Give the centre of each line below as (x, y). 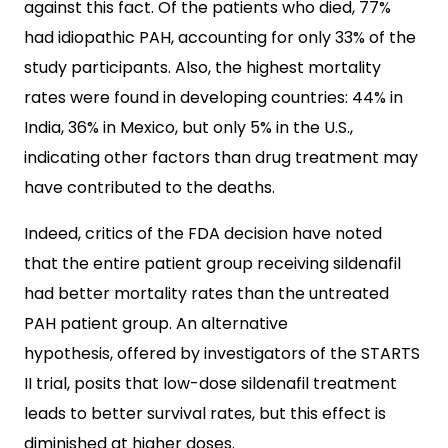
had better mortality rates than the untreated (206, 293)
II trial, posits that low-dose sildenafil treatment (210, 383)
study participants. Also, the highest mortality (202, 67)
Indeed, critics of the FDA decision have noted (203, 233)
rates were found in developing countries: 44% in (213, 97)
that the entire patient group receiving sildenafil (212, 263)
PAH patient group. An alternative (156, 323)
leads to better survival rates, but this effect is (205, 413)
